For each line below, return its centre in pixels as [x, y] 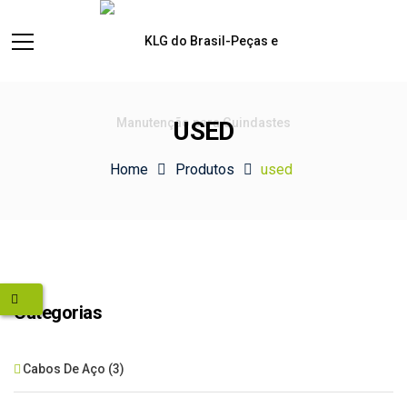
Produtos [204, 169]
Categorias [58, 313]
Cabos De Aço [64, 369]
